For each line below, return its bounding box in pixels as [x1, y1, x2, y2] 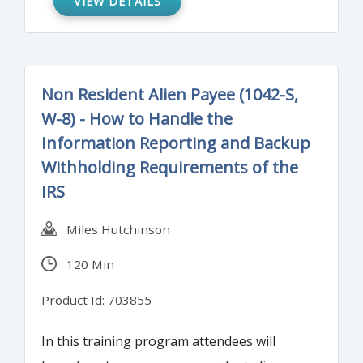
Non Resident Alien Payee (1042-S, [41, 83, 298, 106]
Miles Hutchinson [57, 220, 170, 237]
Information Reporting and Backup [41, 132, 310, 155]
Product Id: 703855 [41, 292, 152, 309]
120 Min [57, 256, 114, 273]
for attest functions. [41, 15, 162, 33]
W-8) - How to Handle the [41, 108, 233, 130]
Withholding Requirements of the [41, 156, 298, 179]
